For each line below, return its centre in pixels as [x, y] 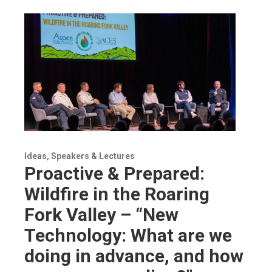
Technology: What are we [128, 235]
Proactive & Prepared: [114, 173]
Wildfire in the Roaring [117, 194]
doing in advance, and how [134, 256]
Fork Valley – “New [101, 214]
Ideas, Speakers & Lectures [80, 156]
